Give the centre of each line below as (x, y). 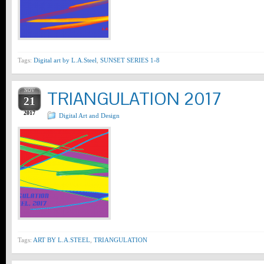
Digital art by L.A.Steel (65, 60)
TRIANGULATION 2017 (135, 99)
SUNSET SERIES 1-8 (130, 60)
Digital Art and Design (89, 115)
